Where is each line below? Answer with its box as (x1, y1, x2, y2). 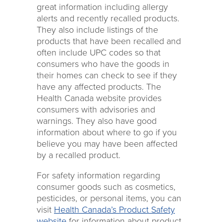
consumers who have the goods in (37, 58, 169, 69)
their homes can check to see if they (37, 70, 177, 81)
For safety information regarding (37, 170, 160, 181)
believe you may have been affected (37, 138, 177, 149)
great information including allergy (37, 1, 168, 12)
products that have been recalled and (37, 36, 181, 47)
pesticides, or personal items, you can (37, 193, 181, 204)
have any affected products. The (37, 81, 161, 92)
